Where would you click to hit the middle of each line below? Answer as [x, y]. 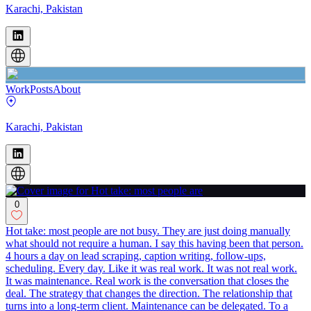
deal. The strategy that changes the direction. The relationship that [149, 293]
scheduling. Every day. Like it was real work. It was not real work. [151, 268]
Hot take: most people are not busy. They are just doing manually [148, 230]
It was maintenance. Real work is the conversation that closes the [147, 280]
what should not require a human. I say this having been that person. [154, 243]
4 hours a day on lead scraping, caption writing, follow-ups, [136, 255]
